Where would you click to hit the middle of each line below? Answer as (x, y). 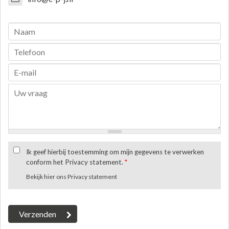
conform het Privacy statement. (75, 162)
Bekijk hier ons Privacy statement (72, 177)
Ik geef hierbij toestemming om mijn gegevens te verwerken (115, 152)
